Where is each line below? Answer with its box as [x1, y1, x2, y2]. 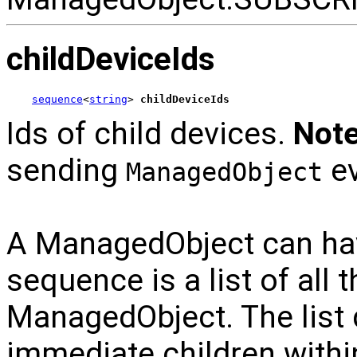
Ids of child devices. [6, 116, 293, 153]
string [89, 93, 127, 106]
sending [6, 152, 126, 190]
